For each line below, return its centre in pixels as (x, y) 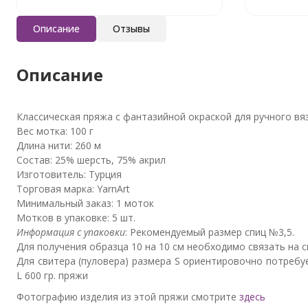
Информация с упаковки (71, 232)
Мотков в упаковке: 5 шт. (76, 217)
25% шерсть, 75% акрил (110, 159)
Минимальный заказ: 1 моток (85, 203)
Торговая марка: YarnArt (73, 188)
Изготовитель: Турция (69, 174)
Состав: (36, 159)
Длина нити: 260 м (59, 145)
